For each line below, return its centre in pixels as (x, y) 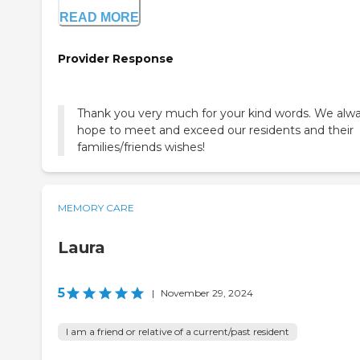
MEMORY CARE (96, 208)
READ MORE (99, 17)
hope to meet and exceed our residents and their (215, 131)
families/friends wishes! (141, 147)
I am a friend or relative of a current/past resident (178, 332)
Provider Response (116, 58)
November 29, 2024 (207, 293)
